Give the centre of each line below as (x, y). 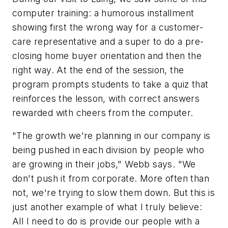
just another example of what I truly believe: (107, 207)
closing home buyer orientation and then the (107, 55)
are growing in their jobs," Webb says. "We (104, 164)
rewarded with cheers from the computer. (103, 112)
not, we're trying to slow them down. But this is (114, 193)
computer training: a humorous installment (103, 13)
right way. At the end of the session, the (98, 70)
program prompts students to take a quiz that (110, 84)
